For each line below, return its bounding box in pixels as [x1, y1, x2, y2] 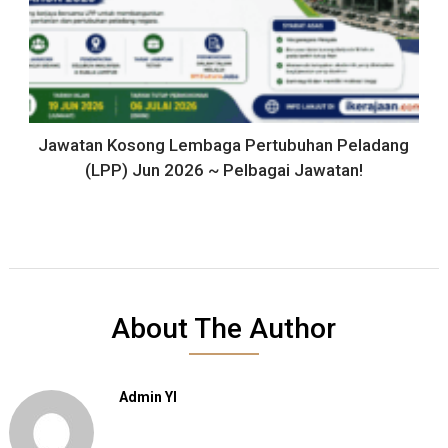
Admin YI [118, 388, 177, 405]
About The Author [111, 311, 337, 345]
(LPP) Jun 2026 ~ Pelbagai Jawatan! [84, 159, 363, 180]
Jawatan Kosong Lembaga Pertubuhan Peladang [38, 134, 410, 155]
